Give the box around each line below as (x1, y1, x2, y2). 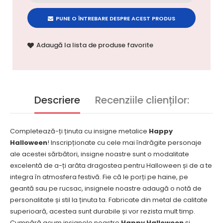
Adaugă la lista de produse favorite (36, 40, 153, 50)
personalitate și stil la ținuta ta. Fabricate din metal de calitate (10, 195, 208, 205)
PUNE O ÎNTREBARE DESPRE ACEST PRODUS (56, 14, 175, 23)
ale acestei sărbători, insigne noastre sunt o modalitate (10, 149, 189, 159)
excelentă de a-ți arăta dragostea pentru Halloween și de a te (10, 161, 212, 171)
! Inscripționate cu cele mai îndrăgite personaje (47, 138, 202, 148)
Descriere (34, 93, 80, 108)
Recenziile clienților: (95, 93, 189, 108)
